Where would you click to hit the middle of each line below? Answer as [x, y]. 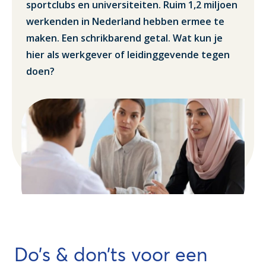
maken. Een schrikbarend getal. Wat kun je [124, 38]
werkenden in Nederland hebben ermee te [125, 22]
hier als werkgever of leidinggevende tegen [128, 55]
